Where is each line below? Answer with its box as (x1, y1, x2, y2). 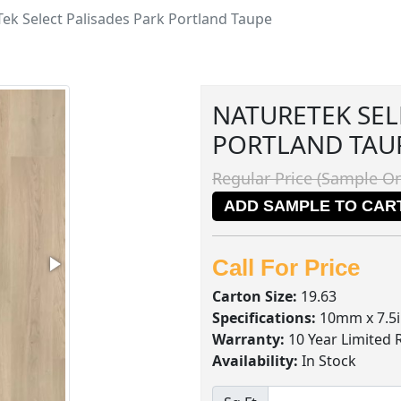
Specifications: (212, 308, 316, 328)
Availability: (212, 351, 298, 371)
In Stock (298, 351, 356, 371)
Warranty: (212, 329, 285, 349)
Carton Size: (212, 286, 297, 306)
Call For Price (212, 254, 360, 281)
